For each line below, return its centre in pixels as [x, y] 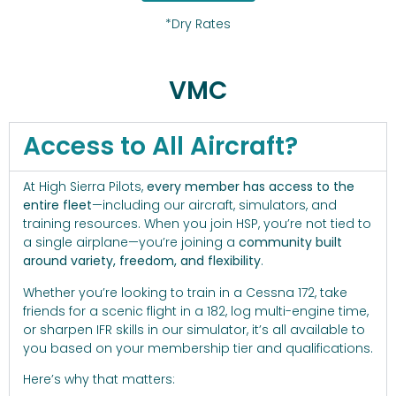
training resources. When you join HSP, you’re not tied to [197, 224]
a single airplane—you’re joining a [131, 243]
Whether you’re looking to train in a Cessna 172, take [185, 292]
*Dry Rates [198, 24]
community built [290, 243]
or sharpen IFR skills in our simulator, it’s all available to [194, 329]
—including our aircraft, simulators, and [214, 206]
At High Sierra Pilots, [85, 187]
